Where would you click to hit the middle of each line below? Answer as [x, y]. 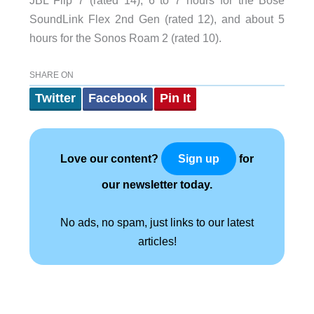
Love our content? [111, 159]
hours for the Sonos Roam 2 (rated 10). [125, 37]
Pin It [175, 98]
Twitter [55, 98]
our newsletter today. [157, 185]
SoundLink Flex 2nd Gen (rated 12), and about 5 [157, 19]
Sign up [199, 159]
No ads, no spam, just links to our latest [157, 223]
